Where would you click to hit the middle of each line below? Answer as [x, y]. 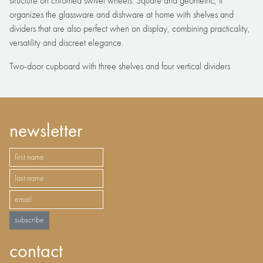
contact [36, 252]
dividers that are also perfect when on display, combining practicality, [130, 29]
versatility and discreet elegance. [66, 43]
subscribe [29, 220]
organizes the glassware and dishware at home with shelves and [122, 15]
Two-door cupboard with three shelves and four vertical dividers [120, 67]
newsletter [46, 132]
